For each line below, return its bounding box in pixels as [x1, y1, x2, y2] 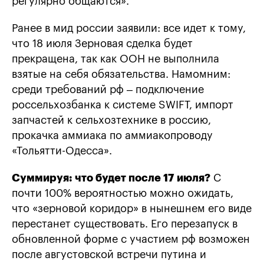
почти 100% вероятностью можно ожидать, [12, 188, 233, 199]
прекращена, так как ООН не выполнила [12, 54, 219, 65]
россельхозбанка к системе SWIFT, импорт [12, 100, 233, 111]
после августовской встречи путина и [12, 249, 206, 260]
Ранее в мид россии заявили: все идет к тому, [12, 23, 246, 34]
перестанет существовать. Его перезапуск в [12, 219, 237, 230]
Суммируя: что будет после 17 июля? [12, 173, 210, 184]
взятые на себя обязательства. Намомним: [12, 69, 230, 80]
